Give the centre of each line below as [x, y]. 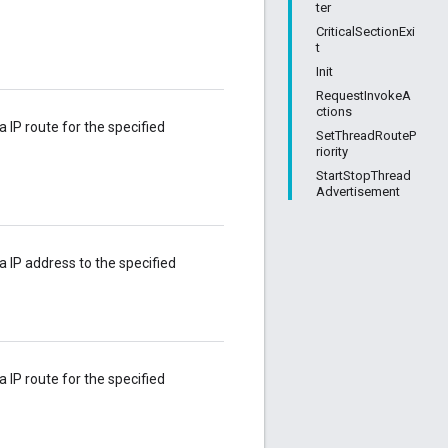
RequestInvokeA [363, 95]
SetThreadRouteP [366, 135]
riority [332, 151]
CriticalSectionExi [365, 31]
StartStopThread [363, 175]
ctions [334, 111]
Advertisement [358, 191]
